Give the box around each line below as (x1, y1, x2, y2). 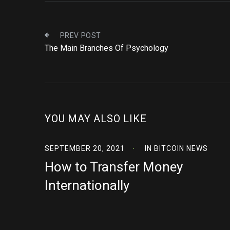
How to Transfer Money (45, 159, 183, 175)
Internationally (45, 178, 129, 193)
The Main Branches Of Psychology (45, 43, 168, 53)
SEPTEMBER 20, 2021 (45, 144, 125, 152)
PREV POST (60, 31, 102, 40)
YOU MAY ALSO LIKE (45, 112, 147, 125)
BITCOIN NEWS (154, 144, 208, 152)
